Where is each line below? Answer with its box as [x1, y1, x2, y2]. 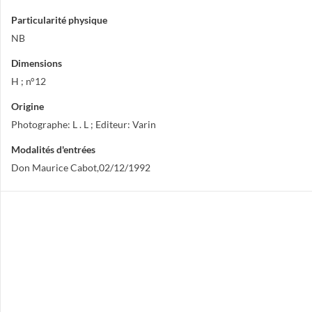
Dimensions [11, 57, 62, 69]
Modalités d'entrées [11, 143, 95, 155]
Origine [11, 100, 44, 112]
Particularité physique [11, 14, 107, 26]
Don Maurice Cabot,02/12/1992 [11, 162, 150, 173]
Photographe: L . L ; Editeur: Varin [11, 118, 156, 130]
